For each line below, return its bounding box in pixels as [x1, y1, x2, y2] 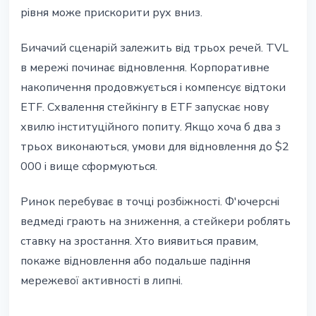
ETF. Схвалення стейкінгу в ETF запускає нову [20, 99, 269, 116]
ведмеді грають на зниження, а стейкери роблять [20, 214, 291, 230]
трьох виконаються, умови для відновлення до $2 [20, 139, 289, 155]
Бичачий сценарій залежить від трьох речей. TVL [20, 40, 288, 56]
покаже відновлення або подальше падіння [20, 253, 250, 269]
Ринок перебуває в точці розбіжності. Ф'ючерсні [20, 194, 279, 210]
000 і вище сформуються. [20, 159, 157, 175]
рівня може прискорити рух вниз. [20, 5, 202, 21]
